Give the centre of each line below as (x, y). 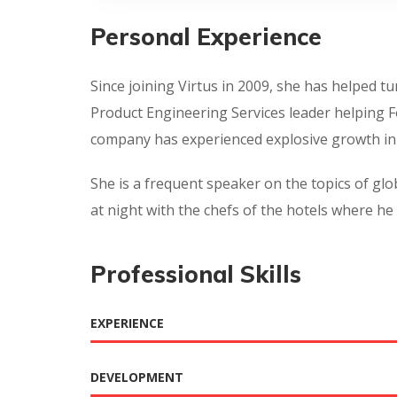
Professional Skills (196, 274)
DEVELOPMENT (137, 377)
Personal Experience (206, 37)
